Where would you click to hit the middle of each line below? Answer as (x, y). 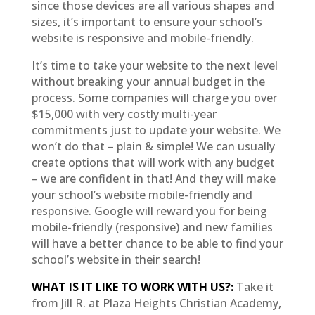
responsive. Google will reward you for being (149, 211)
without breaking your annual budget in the (148, 81)
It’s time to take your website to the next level (154, 65)
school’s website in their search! (116, 259)
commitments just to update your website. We (156, 130)
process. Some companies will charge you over (154, 97)
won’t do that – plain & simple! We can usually (153, 146)
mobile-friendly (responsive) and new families (152, 227)
